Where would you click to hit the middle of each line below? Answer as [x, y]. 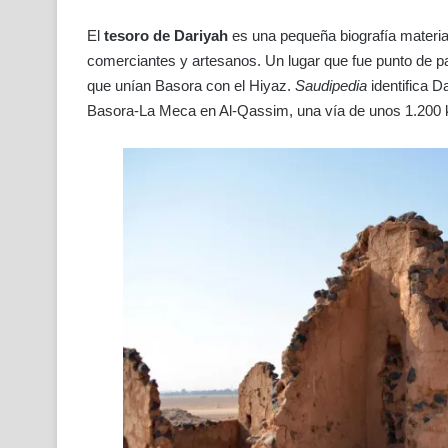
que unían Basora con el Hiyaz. [191, 86]
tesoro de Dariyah [166, 36]
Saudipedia [331, 86]
